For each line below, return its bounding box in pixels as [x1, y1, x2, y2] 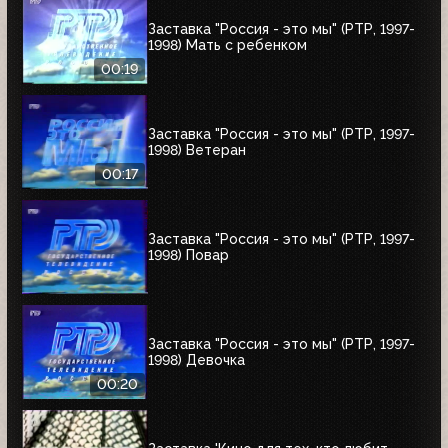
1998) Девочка [148, 351, 245, 368]
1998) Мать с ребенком [148, 36, 307, 53]
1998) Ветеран [148, 141, 246, 158]
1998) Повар [148, 246, 229, 263]
